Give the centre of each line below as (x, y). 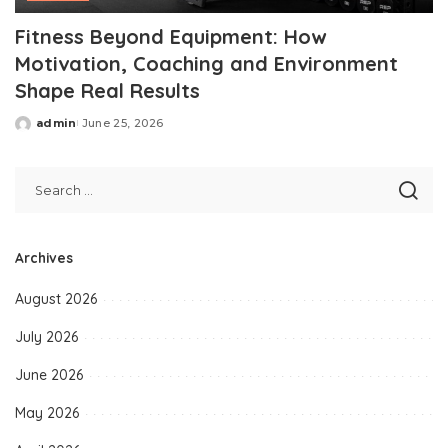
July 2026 (46, 337)
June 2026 (49, 375)
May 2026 (47, 413)
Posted (38, 130)
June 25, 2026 (122, 123)
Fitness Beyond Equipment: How (170, 37)
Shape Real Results (107, 91)
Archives (44, 258)
